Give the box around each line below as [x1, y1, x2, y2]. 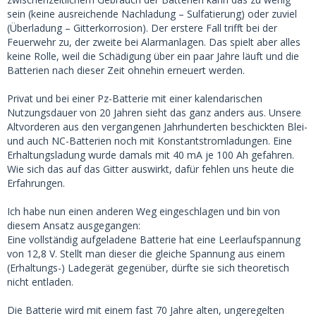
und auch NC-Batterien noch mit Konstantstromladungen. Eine [7, 134, 292, 148]
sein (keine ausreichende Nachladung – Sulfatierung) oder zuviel [7, 7, 297, 21]
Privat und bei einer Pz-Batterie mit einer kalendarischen [7, 92, 262, 106]
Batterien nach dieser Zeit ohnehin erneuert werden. [7, 63, 245, 78]
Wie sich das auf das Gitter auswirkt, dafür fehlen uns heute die [7, 162, 294, 176]
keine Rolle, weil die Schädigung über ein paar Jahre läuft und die [7, 49, 299, 63]
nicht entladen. [7, 275, 73, 289]
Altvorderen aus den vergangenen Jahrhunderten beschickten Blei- [7, 120, 308, 134]
